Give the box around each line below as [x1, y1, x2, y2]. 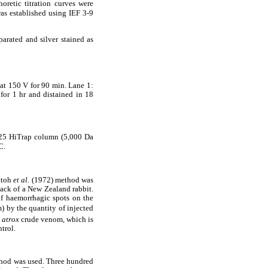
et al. [13, 176, 32, 185]
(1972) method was [31, 176, 94, 185]
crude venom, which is [21, 215, 93, 224]
